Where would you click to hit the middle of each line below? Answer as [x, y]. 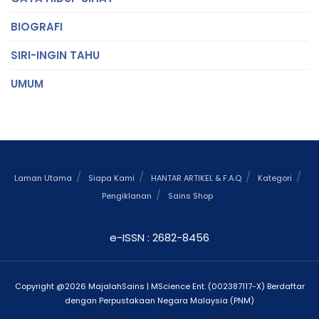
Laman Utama [43, 178]
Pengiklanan [127, 195]
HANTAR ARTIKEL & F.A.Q [196, 178]
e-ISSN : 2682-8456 [159, 237]
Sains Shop [190, 195]
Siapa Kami [111, 178]
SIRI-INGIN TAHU [55, 55]
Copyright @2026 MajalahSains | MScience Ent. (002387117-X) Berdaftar [159, 287]
